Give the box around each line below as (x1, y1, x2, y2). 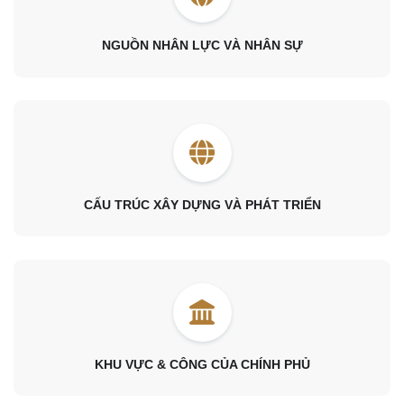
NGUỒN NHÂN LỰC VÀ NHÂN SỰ (101, 38, 303, 53)
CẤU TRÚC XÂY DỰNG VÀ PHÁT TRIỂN (83, 197, 321, 212)
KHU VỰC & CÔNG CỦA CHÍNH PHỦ (94, 356, 310, 372)
